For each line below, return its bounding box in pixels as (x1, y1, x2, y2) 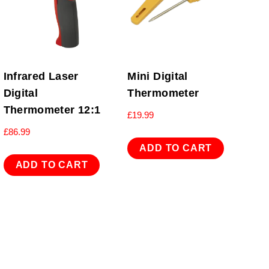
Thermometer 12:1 (3, 103, 101, 116)
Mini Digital (127, 70, 188, 82)
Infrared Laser (3, 70, 79, 82)
